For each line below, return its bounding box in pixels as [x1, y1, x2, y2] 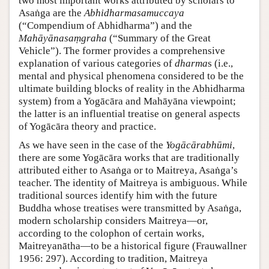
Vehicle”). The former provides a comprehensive [19, 45, 225, 57]
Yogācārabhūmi [166, 139, 232, 151]
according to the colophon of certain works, [19, 228, 204, 240]
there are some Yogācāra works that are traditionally [19, 152, 240, 164]
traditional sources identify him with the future [19, 190, 217, 202]
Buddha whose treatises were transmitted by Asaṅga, [19, 202, 241, 214]
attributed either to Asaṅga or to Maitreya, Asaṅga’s [19, 165, 238, 177]
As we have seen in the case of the [19, 139, 166, 151]
